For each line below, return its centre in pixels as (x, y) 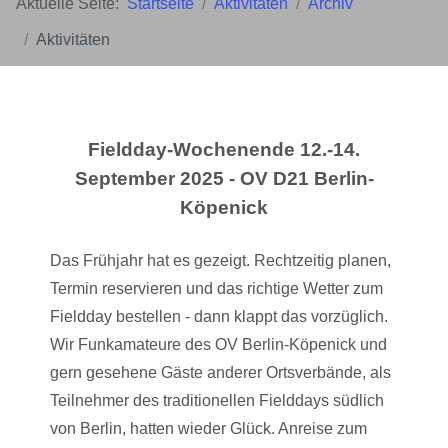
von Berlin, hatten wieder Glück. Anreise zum (208, 428)
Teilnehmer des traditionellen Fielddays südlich (217, 400)
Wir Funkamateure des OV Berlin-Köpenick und (218, 344)
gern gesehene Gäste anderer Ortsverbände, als (220, 372)
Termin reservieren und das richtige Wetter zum (216, 288)
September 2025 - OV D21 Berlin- (224, 178)
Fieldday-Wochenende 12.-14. (224, 149)
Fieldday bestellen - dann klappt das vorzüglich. (219, 316)
